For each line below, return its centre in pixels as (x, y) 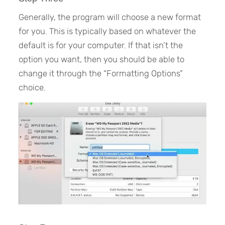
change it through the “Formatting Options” (101, 74)
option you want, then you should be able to (102, 60)
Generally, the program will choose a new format (110, 17)
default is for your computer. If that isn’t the (101, 45)
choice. (32, 88)
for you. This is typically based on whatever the (107, 31)
